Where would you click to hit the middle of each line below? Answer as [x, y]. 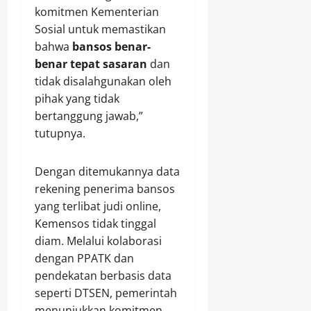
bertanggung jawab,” [89, 116]
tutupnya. [60, 134]
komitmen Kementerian [97, 12]
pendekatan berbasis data [103, 276]
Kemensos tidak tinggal [95, 224]
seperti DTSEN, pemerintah [106, 293]
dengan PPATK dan [84, 259]
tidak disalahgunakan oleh [103, 82]
